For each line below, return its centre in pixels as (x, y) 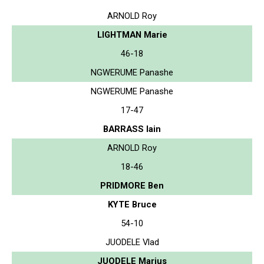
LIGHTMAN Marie (132, 34)
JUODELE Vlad (132, 242)
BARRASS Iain (132, 129)
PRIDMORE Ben (132, 185)
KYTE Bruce (132, 204)
